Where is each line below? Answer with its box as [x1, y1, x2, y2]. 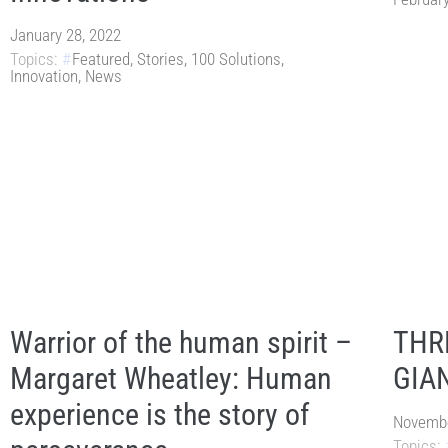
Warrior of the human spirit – [10, 325, 352, 361]
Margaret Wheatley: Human [10, 361, 332, 397]
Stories [137, 49, 184, 70]
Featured [72, 49, 130, 70]
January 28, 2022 [10, 25, 121, 46]
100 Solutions [191, 49, 281, 70]
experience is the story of [10, 397, 310, 433]
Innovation [10, 66, 78, 87]
